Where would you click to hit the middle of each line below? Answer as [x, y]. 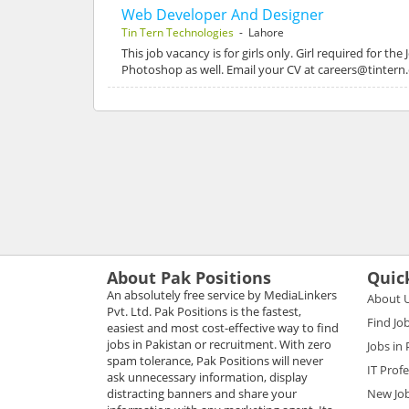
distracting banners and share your [202, 393]
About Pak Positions [189, 277]
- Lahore [259, 32]
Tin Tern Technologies [178, 32]
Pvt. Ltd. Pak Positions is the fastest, [204, 311]
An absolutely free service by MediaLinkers [222, 294]
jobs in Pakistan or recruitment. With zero [219, 344]
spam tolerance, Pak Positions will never [215, 360]
